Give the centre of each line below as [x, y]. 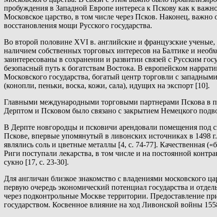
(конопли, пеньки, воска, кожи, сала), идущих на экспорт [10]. [107, 86]
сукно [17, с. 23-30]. [36, 162]
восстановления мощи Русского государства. [78, 26]
